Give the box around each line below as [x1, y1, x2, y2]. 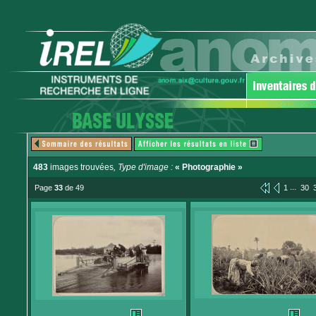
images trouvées [48, 162, 114, 172]
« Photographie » [175, 162, 243, 172]
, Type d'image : [114, 162, 175, 172]
